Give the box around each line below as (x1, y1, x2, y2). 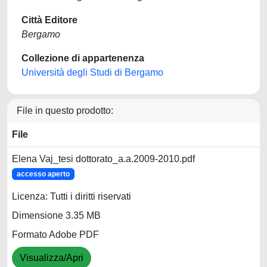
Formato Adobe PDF (12, 229, 99, 240)
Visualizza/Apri (20, 253, 83, 263)
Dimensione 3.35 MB (12, 210, 101, 221)
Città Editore (21, 15, 77, 25)
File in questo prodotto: (17, 105, 113, 116)
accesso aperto (16, 170, 70, 178)
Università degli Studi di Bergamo (21, 67, 163, 77)
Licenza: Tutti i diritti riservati (12, 191, 131, 202)
